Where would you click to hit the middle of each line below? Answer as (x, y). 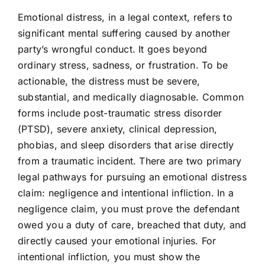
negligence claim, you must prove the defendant (129, 209)
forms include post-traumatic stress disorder (120, 113)
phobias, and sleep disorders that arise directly (126, 145)
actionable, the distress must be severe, (109, 81)
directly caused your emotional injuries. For (117, 241)
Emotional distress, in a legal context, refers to (125, 17)
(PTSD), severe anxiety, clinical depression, (117, 129)
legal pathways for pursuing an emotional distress (132, 177)
